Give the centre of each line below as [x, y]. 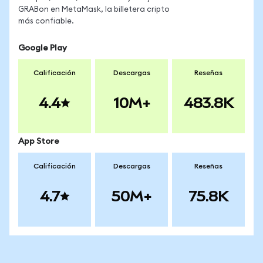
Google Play [43, 48]
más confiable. [46, 21]
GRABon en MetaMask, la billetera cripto [94, 10]
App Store [39, 141]
